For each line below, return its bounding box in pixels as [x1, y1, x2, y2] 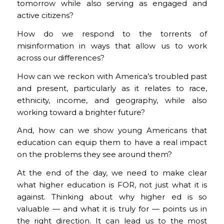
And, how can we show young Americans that [16, 125, 207, 135]
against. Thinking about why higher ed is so [16, 192, 207, 201]
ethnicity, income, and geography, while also [16, 95, 207, 105]
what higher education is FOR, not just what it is [16, 180, 207, 189]
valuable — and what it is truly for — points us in [16, 204, 207, 213]
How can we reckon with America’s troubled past [16, 71, 207, 81]
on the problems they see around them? [16, 149, 172, 159]
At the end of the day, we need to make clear [16, 168, 207, 177]
